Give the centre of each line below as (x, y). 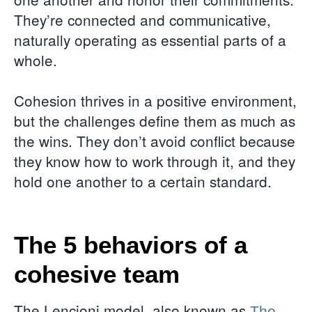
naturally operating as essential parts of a (150, 39)
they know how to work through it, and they (155, 161)
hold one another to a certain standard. (145, 181)
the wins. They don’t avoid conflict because (155, 140)
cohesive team (97, 274)
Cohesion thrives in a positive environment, (155, 100)
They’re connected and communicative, (142, 19)
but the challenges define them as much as (155, 120)
